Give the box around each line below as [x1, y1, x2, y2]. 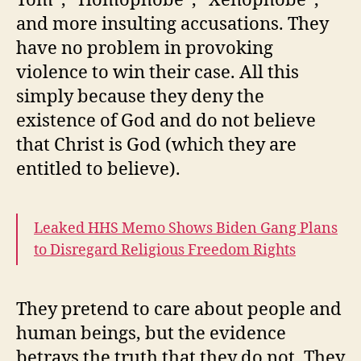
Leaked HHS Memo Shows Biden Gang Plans [34, 218, 338, 238]
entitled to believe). [16, 157, 180, 180]
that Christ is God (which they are [16, 133, 297, 156]
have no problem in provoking [16, 36, 273, 60]
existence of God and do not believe [16, 109, 316, 132]
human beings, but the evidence [16, 322, 286, 345]
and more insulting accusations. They [16, 12, 329, 35]
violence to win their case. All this [16, 60, 299, 84]
